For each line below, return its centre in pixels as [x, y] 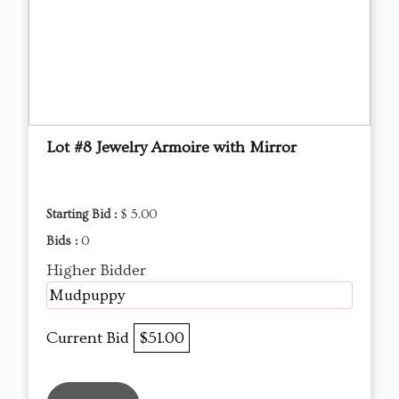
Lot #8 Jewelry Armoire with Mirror [171, 147]
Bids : [64, 241]
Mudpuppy [87, 295]
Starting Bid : [83, 214]
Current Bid [90, 338]
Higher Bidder [96, 270]
